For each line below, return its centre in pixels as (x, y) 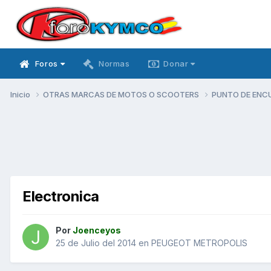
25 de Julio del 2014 (96, 243)
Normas (114, 64)
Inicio (21, 94)
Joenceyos (97, 230)
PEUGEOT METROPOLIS (199, 243)
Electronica (61, 196)
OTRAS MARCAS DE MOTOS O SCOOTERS (122, 94)
